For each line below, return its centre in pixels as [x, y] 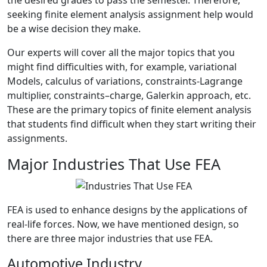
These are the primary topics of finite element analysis [129, 110]
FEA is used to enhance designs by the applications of [127, 209]
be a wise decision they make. [74, 29]
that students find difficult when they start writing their [132, 124]
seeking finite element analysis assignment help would [130, 14]
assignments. [37, 138]
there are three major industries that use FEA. [110, 238]
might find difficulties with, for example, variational [122, 67]
